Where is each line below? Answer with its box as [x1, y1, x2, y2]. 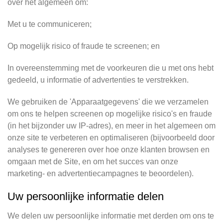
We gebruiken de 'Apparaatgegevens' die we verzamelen [7, 98, 209, 106]
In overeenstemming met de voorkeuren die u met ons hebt [7, 64, 214, 72]
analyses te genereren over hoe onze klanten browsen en [7, 145, 210, 154]
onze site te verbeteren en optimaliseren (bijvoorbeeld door [7, 133, 215, 142]
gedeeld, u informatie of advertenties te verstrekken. [7, 76, 189, 84]
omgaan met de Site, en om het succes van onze [7, 157, 178, 166]
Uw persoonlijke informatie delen [7, 190, 164, 203]
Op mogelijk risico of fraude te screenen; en [7, 42, 160, 50]
